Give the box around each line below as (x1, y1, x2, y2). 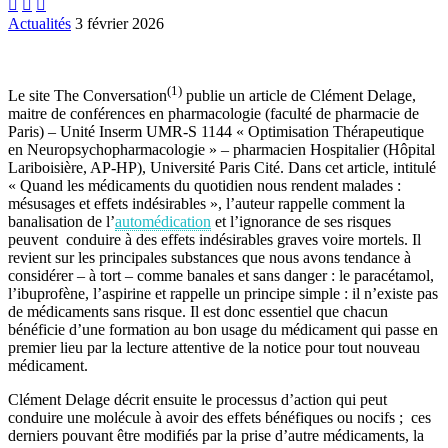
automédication (115, 213, 211, 231)
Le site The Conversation (8, 87, 167, 105)
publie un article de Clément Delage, (182, 87, 416, 105)
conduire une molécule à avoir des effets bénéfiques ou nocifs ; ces (8, 409, 431, 427)
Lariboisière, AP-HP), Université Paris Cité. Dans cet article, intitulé (8, 159, 436, 177)
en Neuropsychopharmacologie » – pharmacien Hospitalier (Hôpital (8, 141, 435, 159)
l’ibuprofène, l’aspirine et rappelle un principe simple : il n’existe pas (8, 285, 438, 303)
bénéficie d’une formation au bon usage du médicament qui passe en (8, 321, 438, 339)
